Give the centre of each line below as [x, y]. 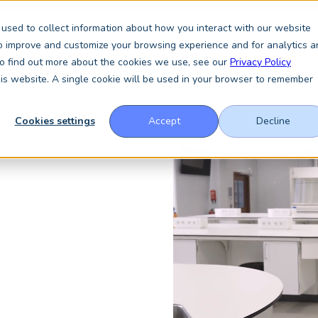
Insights [138, 61]
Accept [164, 121]
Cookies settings [55, 121]
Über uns [79, 61]
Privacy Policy [261, 62]
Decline [273, 121]
